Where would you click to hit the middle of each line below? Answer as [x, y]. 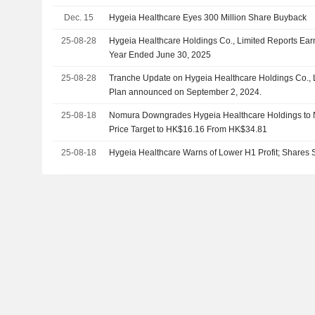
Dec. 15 [78, 17]
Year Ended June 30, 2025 [160, 54]
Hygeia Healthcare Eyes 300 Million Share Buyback [208, 17]
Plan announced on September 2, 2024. [186, 92]
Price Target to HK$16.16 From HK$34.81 [188, 129]
